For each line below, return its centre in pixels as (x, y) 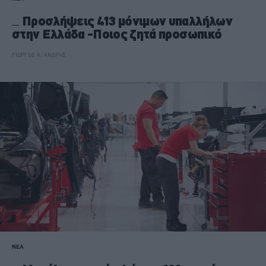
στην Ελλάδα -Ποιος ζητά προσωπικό (117, 34)
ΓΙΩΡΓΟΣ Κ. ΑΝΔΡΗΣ (39, 55)
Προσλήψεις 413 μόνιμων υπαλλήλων (127, 21)
